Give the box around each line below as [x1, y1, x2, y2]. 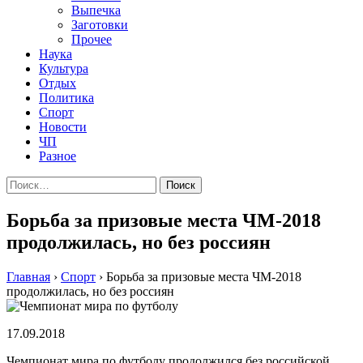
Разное [39, 149, 76, 163]
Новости [39, 120, 87, 134]
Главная [6, 269, 50, 284]
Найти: [6, 176, 45, 190]
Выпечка [71, 3, 121, 17]
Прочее [71, 32, 112, 46]
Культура [39, 62, 88, 75]
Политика [39, 91, 94, 105]
